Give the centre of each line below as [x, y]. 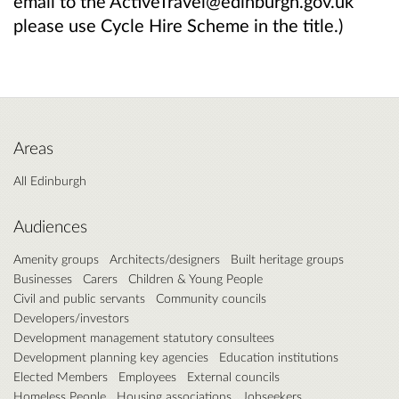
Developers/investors [71, 317]
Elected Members [61, 376]
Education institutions [279, 356]
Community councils [211, 297]
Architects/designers [165, 258]
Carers [100, 278]
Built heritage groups [287, 258]
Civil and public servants [79, 297]
